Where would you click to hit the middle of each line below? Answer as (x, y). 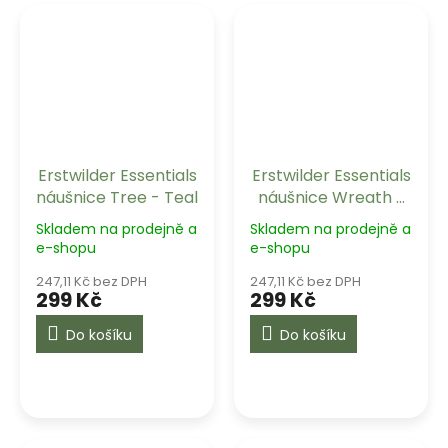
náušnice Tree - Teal (117, 197)
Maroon (331, 219)
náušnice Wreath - (331, 197)
